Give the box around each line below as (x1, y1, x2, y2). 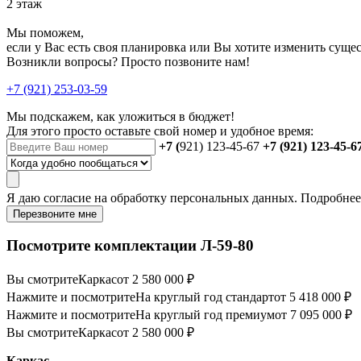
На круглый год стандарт (135, 290, 274, 305)
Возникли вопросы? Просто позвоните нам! (6, 54, 250, 68)
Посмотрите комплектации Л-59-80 (6, 237, 254, 255)
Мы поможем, (6, 25, 84, 39)
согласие (44, 190, 91, 205)
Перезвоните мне (13, 207, 97, 220)
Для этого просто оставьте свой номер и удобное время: (6, 123, 313, 138)
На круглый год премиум (135, 308, 275, 322)
